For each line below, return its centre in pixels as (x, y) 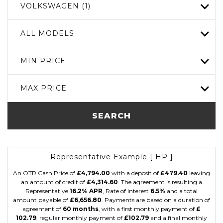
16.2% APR (86, 191)
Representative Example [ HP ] (111, 157)
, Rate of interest (126, 191)
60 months (81, 209)
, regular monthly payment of (80, 218)
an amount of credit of (54, 182)
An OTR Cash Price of (45, 173)
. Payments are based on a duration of (156, 200)
